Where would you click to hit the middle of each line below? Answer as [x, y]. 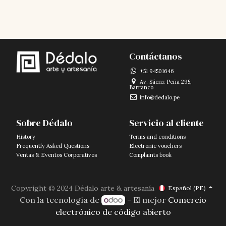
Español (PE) [187, 188]
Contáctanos [156, 56]
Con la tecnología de [61, 200]
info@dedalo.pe [160, 97]
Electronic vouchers [155, 146]
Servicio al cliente [166, 123]
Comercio [187, 200]
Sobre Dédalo [44, 123]
